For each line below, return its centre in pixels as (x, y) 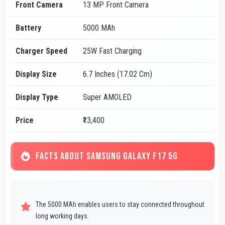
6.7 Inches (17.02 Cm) (118, 74)
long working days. (62, 216)
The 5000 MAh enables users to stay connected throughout (120, 205)
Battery (28, 28)
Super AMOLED (107, 97)
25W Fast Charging (112, 51)
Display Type (37, 97)
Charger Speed (41, 51)
